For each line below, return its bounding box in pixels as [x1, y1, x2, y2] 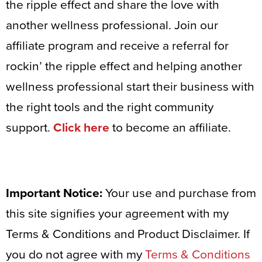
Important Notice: [6, 185, 102, 201]
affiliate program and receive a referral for [6, 39, 229, 54]
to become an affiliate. [109, 120, 231, 136]
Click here [53, 120, 109, 136]
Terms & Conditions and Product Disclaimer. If [6, 226, 250, 242]
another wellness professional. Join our [6, 18, 218, 33]
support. [6, 120, 53, 136]
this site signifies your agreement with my [6, 206, 229, 221]
